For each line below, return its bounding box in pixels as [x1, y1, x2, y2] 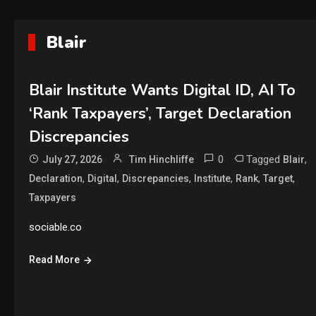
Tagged [245, 153, 283, 166]
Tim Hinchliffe [128, 154, 194, 165]
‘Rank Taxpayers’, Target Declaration [28, 103, 291, 124]
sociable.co [28, 221, 82, 233]
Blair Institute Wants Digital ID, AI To [28, 80, 296, 101]
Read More [28, 254, 80, 265]
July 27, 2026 [42, 154, 102, 165]
